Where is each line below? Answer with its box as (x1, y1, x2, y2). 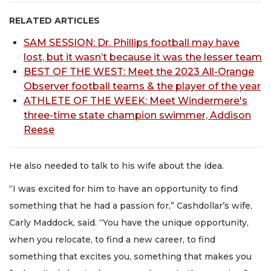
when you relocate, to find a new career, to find (9, 234, 215, 246)
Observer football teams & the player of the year (24, 80, 261, 92)
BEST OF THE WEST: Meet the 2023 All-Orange (24, 65, 254, 77)
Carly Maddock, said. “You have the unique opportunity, (9, 217, 249, 229)
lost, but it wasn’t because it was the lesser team (24, 51, 262, 63)
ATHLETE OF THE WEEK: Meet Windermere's (24, 94, 247, 106)
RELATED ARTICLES (9, 15, 100, 27)
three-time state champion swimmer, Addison (24, 109, 251, 121)
